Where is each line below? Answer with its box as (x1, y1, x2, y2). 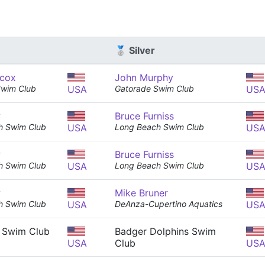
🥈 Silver (115, 44, 155, 56)
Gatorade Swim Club (115, 83, 194, 93)
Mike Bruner (115, 187, 168, 199)
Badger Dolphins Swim (115, 225, 216, 237)
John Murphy (115, 72, 173, 83)
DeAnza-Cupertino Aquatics (115, 199, 222, 209)
